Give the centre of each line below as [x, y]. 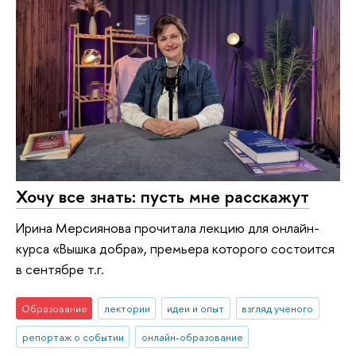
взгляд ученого [278, 308]
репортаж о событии [73, 337]
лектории [127, 308]
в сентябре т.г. [60, 269]
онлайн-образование [192, 337]
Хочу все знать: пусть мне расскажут [163, 196]
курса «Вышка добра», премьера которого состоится [175, 249]
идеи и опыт [196, 308]
